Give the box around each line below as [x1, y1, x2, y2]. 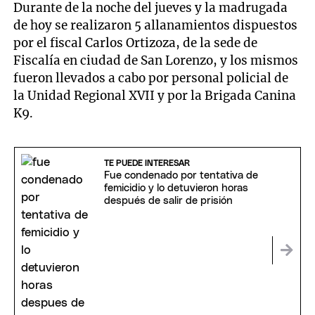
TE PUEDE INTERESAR [103, 158, 190, 167]
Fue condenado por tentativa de [103, 169, 258, 181]
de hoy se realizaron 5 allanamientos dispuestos [13, 18, 298, 34]
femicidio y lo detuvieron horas [103, 182, 248, 193]
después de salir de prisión [103, 195, 233, 206]
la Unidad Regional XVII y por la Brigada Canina [13, 88, 297, 104]
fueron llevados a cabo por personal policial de [13, 70, 289, 86]
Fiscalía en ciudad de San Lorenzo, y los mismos [13, 53, 299, 69]
